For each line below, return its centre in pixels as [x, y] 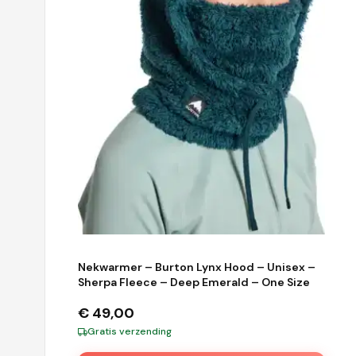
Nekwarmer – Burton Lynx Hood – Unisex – [197, 267]
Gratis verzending [130, 332]
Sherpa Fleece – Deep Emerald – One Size [194, 282]
